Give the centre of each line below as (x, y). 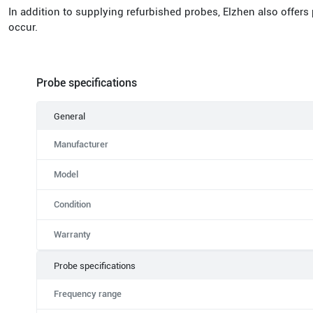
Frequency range (88, 294)
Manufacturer (81, 144)
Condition (72, 204)
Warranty (72, 234)
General (70, 116)
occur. (23, 27)
